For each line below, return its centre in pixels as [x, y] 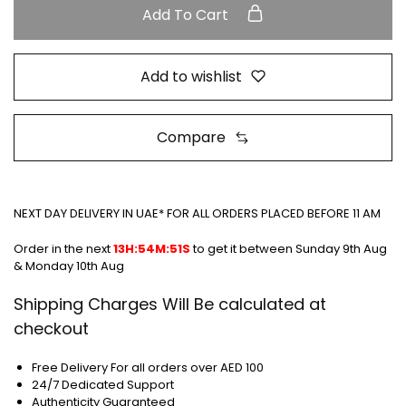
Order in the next [63, 248]
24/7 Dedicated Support [102, 384]
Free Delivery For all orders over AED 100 [147, 367]
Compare [191, 138]
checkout [51, 329]
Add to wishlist [191, 76]
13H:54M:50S [154, 248]
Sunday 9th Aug [345, 248]
